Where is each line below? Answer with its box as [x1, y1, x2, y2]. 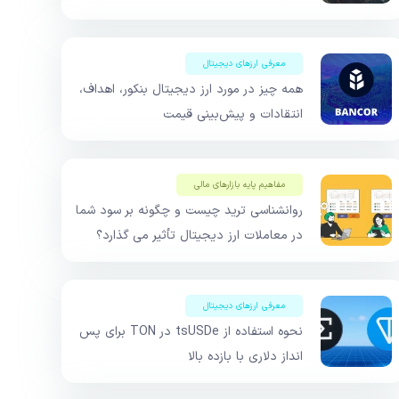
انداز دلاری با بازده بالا [188, 347, 303, 367]
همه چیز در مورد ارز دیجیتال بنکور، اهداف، [79, 80, 303, 100]
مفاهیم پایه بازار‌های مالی [194, 178, 285, 192]
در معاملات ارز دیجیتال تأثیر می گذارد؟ [96, 226, 303, 246]
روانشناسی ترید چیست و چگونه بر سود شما [76, 201, 303, 221]
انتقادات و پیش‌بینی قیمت [163, 105, 303, 125]
